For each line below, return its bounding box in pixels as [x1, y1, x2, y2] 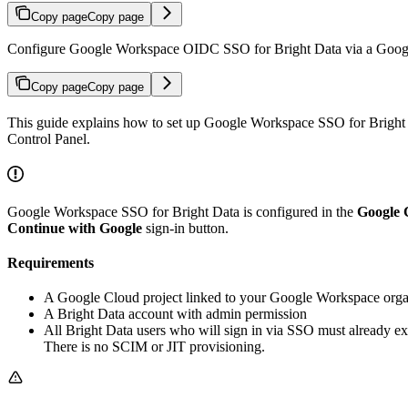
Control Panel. [7, 130, 90, 147]
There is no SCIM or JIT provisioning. [44, 338, 265, 354]
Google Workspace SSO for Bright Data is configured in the [7, 203, 357, 219]
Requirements [7, 254, 94, 270]
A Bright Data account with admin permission [44, 305, 307, 321]
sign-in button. [142, 219, 229, 236]
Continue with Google [7, 219, 142, 236]
